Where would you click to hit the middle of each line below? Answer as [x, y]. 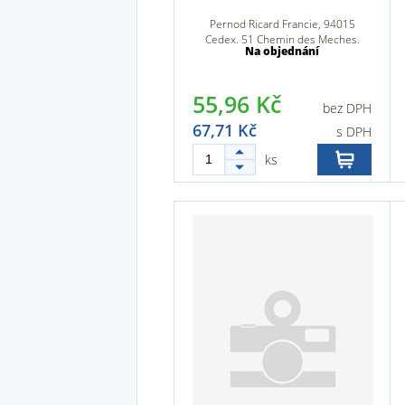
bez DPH [347, 108]
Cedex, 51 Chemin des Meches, [282, 39]
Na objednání [282, 51]
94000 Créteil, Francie [282, 55]
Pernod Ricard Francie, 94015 [282, 24]
